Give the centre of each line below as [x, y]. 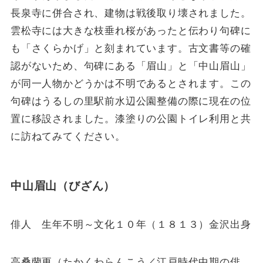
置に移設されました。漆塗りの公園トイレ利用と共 [131, 119]
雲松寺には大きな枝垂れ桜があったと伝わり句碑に [131, 31]
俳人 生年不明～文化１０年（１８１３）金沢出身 [131, 224]
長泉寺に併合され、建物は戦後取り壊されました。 [131, 13]
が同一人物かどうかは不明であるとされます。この [131, 83]
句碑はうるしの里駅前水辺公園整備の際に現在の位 [131, 101]
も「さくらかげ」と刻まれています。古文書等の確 [131, 48]
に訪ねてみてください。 [68, 136]
